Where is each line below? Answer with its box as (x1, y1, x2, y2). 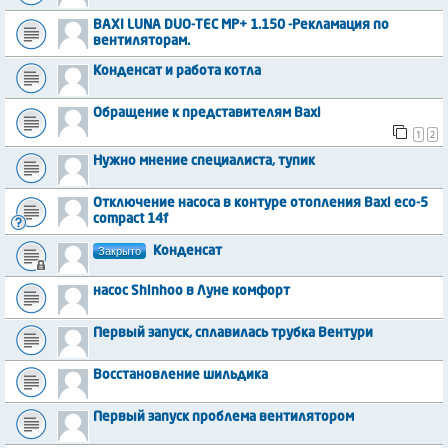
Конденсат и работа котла (93, 65, 261, 79)
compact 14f (93, 212, 168, 226)
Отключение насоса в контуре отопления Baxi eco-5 (93, 196, 428, 210)
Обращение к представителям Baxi (93, 107, 321, 121)
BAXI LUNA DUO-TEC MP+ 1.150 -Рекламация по (93, 19, 389, 33)
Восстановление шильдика (93, 368, 268, 382)
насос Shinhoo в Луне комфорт (93, 284, 290, 298)
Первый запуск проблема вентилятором (93, 410, 354, 424)
